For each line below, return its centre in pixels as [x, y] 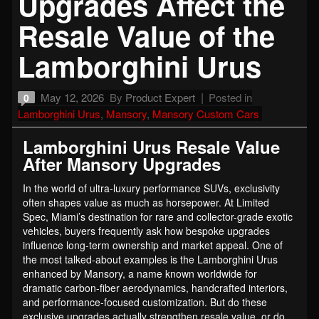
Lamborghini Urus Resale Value [151, 146]
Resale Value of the [146, 35]
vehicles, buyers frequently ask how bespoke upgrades [146, 230]
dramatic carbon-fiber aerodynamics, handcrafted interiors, [155, 287]
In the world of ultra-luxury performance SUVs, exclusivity [151, 188]
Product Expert [160, 97]
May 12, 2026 [72, 97]
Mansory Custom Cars [206, 113]
